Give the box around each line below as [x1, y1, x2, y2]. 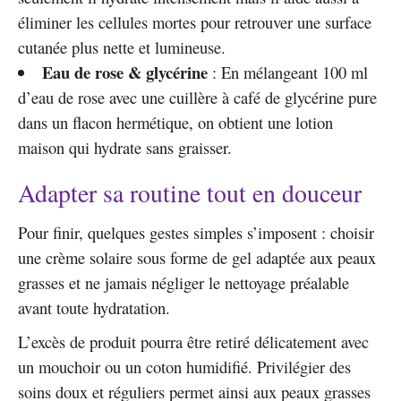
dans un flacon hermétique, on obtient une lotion [18, 111, 333, 134]
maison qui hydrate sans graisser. [18, 136, 232, 159]
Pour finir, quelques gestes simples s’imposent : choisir [18, 221, 374, 244]
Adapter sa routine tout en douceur [18, 176, 362, 210]
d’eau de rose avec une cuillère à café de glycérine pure [18, 86, 377, 109]
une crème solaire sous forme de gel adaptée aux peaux [18, 246, 376, 269]
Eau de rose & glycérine [41, 60, 208, 85]
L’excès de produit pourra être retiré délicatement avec [18, 330, 369, 354]
